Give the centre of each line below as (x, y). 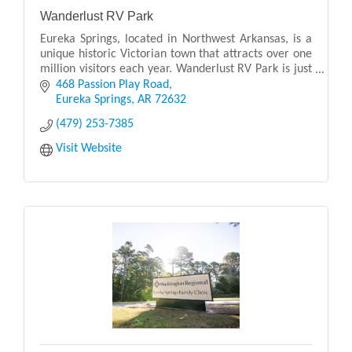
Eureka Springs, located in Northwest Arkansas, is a (176, 39)
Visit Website (89, 148)
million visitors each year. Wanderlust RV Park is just (176, 69)
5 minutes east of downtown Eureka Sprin (146, 84)
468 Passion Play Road (112, 84)
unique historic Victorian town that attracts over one (176, 54)
